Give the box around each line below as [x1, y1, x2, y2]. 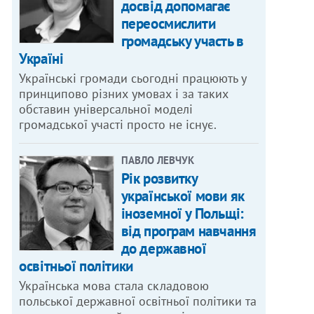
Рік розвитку [121, 169, 198, 189]
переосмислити [121, 14, 216, 34]
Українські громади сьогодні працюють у [19, 70, 247, 87]
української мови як [121, 186, 245, 206]
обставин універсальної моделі [19, 101, 193, 118]
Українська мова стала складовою [19, 278, 210, 294]
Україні [19, 49, 64, 69]
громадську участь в [121, 32, 244, 51]
